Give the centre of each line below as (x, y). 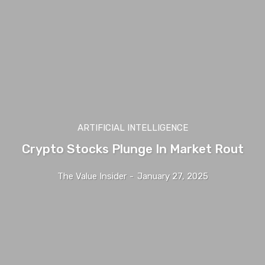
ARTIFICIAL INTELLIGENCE (132, 127)
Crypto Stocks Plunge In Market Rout (132, 148)
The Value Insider (92, 176)
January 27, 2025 (172, 176)
